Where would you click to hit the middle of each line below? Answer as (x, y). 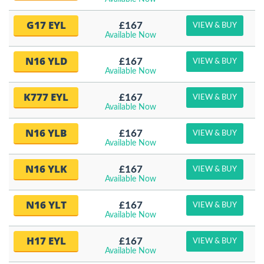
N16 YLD (46, 61)
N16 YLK (46, 169)
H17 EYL (46, 241)
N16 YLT (46, 205)
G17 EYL (46, 25)
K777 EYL (46, 97)
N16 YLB (46, 133)
